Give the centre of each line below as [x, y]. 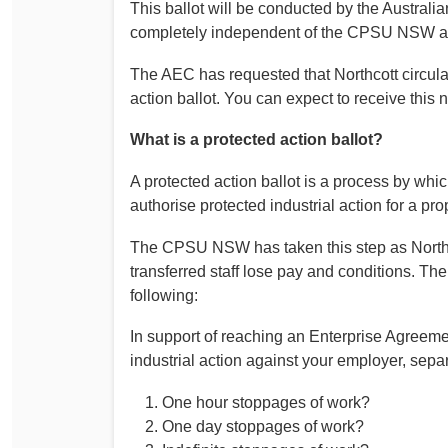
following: [164, 295]
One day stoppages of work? [263, 426]
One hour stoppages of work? [266, 402]
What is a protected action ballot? [256, 140]
